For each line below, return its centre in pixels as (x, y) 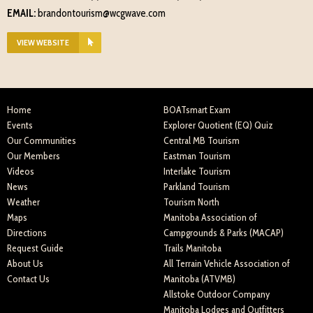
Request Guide (35, 248)
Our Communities (42, 140)
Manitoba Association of (210, 217)
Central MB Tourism (202, 140)
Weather (23, 202)
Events (20, 125)
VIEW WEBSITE (43, 42)
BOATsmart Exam (197, 110)
